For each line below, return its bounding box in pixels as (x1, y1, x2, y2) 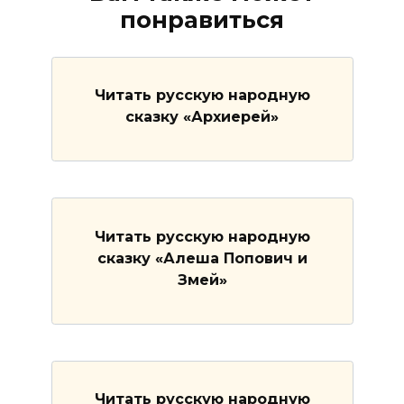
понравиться (120, 5, 284, 34)
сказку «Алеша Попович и (96, 249, 308, 267)
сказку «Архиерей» (125, 107, 279, 125)
